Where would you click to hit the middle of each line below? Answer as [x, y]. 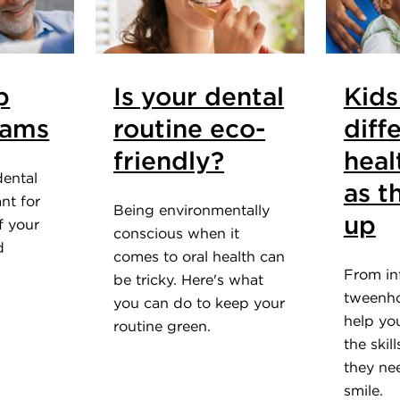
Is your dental [199, 96]
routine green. [162, 325]
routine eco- [190, 128]
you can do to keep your [200, 302]
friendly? [169, 160]
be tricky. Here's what [189, 279]
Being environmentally [192, 209]
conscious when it [177, 233]
